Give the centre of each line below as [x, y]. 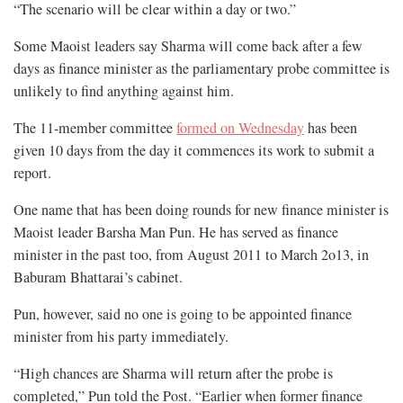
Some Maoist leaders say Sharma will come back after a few [188, 45]
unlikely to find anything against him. [124, 90]
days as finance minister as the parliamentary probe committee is [201, 68]
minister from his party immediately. [121, 336]
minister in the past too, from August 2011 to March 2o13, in [191, 254]
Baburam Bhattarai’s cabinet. [98, 277]
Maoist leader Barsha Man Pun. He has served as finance [176, 232]
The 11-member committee [95, 127]
